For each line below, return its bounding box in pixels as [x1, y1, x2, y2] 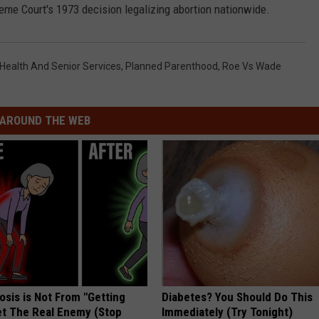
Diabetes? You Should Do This [162, 289, 313, 304]
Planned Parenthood [125, 60, 218, 72]
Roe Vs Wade [222, 60, 281, 72]
